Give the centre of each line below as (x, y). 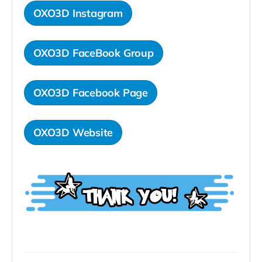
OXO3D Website (73, 133)
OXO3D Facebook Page (91, 93)
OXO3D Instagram (78, 13)
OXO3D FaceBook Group (94, 53)
